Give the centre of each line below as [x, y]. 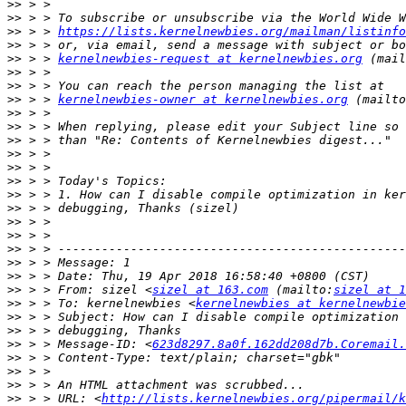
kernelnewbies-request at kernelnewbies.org [210, 59]
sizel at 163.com [210, 290]
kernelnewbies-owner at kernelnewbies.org [203, 100]
